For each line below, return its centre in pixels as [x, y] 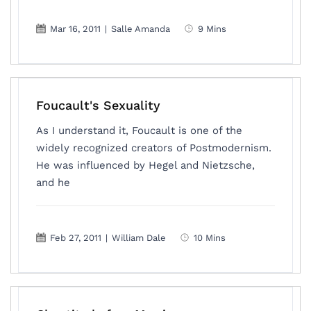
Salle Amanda [141, 28]
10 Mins [210, 237]
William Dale [139, 237]
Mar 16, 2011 [76, 28]
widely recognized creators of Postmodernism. [154, 148]
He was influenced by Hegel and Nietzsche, [146, 165]
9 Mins [212, 28]
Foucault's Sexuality [99, 105]
